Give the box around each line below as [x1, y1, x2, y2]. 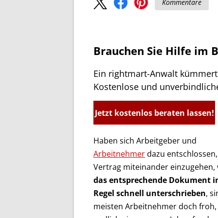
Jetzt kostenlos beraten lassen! [94, 108, 214, 118]
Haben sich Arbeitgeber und [93, 135, 197, 146]
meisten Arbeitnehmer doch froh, [93, 201, 217, 212]
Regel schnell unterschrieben [93, 188, 206, 199]
